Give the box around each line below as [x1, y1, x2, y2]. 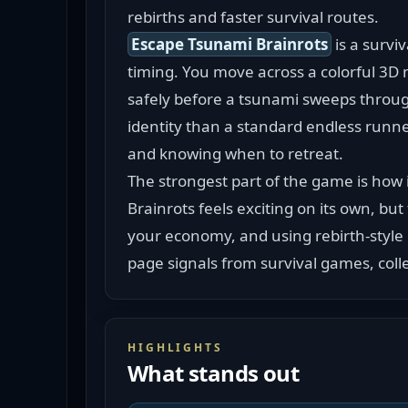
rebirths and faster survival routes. [127, 6, 379, 27]
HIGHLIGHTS [127, 340, 223, 355]
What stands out [127, 358, 299, 388]
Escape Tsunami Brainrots [131, 34, 328, 55]
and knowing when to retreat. [127, 143, 343, 164]
